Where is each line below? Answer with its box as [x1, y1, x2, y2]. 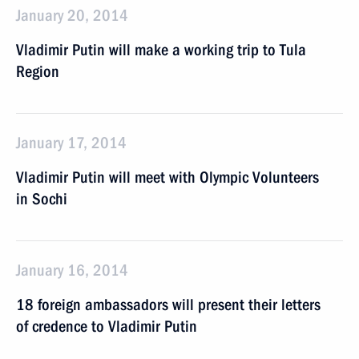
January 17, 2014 [16, 133, 127, 152]
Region [16, 62, 59, 81]
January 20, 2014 [16, 6, 128, 25]
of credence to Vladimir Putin [16, 317, 197, 336]
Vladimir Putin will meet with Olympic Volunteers [16, 167, 319, 187]
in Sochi [16, 189, 67, 208]
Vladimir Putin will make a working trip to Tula [16, 40, 306, 59]
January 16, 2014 [16, 260, 128, 280]
